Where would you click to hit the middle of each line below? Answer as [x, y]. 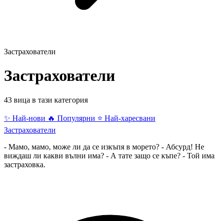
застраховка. [25, 164]
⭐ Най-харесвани [126, 118]
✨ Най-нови [26, 118]
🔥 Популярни [72, 118]
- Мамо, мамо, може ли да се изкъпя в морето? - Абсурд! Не [104, 147]
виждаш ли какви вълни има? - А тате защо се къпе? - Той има [109, 155]
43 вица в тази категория [46, 100]
